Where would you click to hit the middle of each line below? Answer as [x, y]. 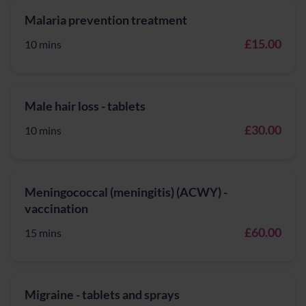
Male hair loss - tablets [85, 106]
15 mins [43, 233]
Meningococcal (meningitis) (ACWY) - [126, 192]
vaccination [56, 208]
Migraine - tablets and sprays [102, 294]
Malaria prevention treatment [106, 20]
